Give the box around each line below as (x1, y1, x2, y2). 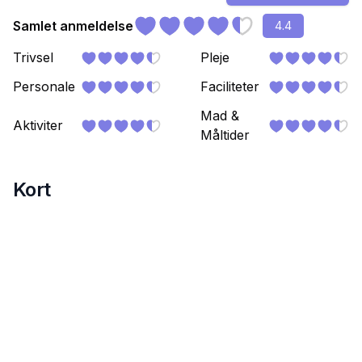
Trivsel (13, 49, 53, 66)
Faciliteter (200, 78, 259, 95)
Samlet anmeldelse (13, 18, 133, 35)
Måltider (200, 127, 250, 144)
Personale (13, 78, 75, 95)
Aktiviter (13, 117, 63, 134)
